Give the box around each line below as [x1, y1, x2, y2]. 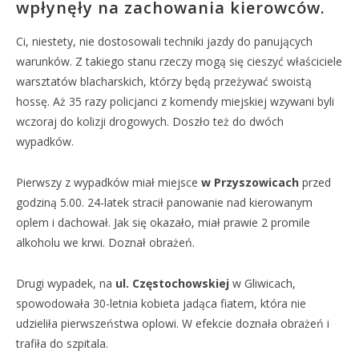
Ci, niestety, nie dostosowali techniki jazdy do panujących [16, 34, 313, 49]
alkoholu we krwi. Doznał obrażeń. [16, 235, 195, 250]
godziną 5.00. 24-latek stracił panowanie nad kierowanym [16, 195, 313, 210]
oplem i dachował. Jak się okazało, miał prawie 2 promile [16, 215, 310, 230]
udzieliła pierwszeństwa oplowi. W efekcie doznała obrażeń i [16, 316, 329, 331]
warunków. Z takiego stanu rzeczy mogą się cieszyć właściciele [16, 54, 342, 69]
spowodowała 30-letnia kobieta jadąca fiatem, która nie [16, 296, 306, 311]
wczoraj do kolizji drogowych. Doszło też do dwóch [16, 114, 284, 129]
